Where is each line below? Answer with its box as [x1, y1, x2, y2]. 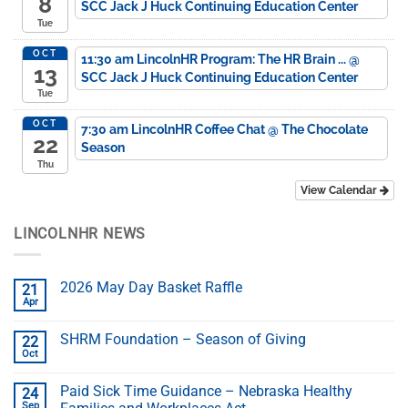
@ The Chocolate [267, 122, 368, 138]
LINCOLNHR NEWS [14, 224, 147, 242]
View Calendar [301, 183, 380, 197]
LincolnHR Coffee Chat [130, 122, 268, 138]
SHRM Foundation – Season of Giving [60, 330, 306, 348]
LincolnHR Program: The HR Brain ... [136, 51, 349, 66]
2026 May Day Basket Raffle [60, 278, 242, 296]
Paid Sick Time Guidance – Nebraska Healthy [60, 382, 352, 400]
